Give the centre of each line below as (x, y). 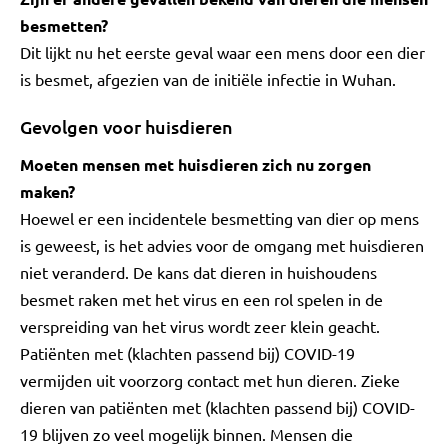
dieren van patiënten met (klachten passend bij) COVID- (217, 407)
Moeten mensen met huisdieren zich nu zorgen (195, 164)
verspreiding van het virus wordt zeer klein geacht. (200, 326)
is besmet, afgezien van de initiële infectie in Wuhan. (208, 79)
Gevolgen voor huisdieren (126, 126)
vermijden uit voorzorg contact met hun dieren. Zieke (210, 380)
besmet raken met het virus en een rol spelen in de (201, 299)
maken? (47, 191)
